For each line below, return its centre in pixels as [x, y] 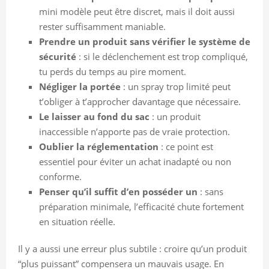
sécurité [58, 56]
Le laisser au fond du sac [94, 116]
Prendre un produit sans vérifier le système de [145, 41]
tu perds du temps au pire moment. [113, 71]
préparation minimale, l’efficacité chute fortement [141, 206]
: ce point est [186, 146]
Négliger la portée [80, 86]
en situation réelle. [77, 221]
